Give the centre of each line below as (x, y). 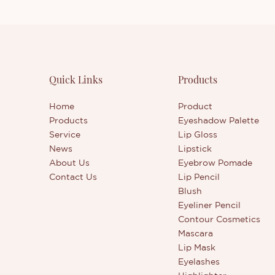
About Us (69, 162)
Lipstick (195, 148)
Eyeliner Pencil (210, 205)
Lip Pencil (199, 176)
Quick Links (76, 79)
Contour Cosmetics (219, 219)
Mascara (196, 233)
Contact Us (73, 176)
